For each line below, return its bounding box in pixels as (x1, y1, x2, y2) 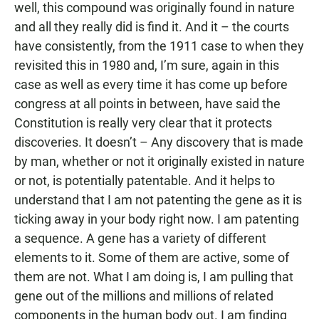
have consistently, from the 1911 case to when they (14, 38, 304, 53)
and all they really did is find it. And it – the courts (14, 19, 289, 34)
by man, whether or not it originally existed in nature (14, 154, 305, 169)
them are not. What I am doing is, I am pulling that (14, 269, 293, 284)
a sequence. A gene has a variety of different (14, 231, 266, 246)
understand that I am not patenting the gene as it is (14, 192, 302, 207)
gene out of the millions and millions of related (14, 288, 273, 303)
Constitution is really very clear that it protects (14, 115, 272, 130)
